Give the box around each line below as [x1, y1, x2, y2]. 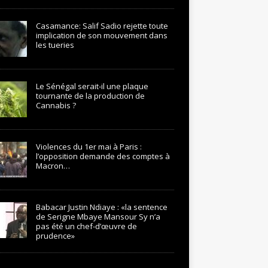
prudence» [35, 230, 75, 241]
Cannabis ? [35, 100, 76, 111]
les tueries [35, 39, 74, 50]
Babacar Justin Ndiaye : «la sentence [35, 202, 167, 212]
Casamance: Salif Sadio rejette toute [35, 20, 168, 31]
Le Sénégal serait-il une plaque [35, 81, 148, 92]
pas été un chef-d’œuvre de [35, 221, 137, 232]
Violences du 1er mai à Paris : [35, 141, 142, 152]
